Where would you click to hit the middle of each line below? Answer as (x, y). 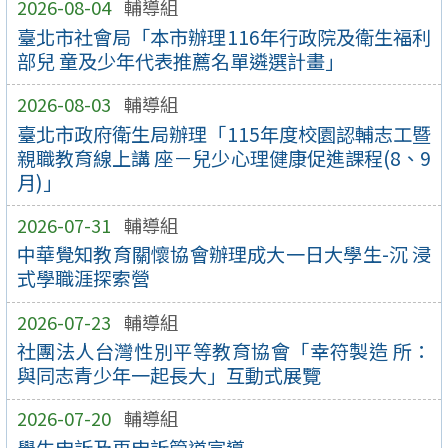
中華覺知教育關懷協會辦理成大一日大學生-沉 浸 (224, 254)
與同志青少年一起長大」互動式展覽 (168, 375)
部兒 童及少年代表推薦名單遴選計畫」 (180, 60)
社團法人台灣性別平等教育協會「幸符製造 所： (224, 351)
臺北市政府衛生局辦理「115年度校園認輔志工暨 (224, 133)
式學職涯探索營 (83, 278)
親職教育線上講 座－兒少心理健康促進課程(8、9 (224, 157)
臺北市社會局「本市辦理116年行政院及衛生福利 (224, 36)
